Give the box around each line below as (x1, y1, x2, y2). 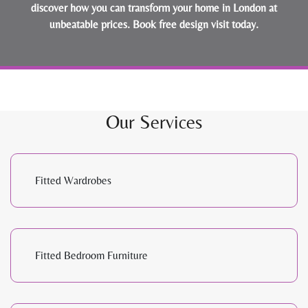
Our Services (106, 111, 202, 133)
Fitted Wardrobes (35, 173, 111, 187)
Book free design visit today (133, 18, 256, 32)
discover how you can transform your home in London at (31, 1, 277, 15)
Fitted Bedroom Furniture (35, 248, 148, 262)
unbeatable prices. (49, 18, 133, 32)
